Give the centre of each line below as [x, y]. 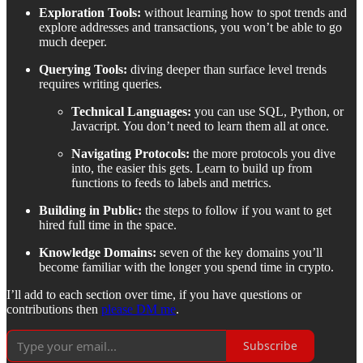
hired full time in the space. [108, 224]
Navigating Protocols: [132, 153]
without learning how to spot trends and [244, 12]
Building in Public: [92, 210]
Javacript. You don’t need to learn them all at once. [200, 126]
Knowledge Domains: [98, 252]
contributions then [54, 309]
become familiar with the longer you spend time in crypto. [186, 267]
